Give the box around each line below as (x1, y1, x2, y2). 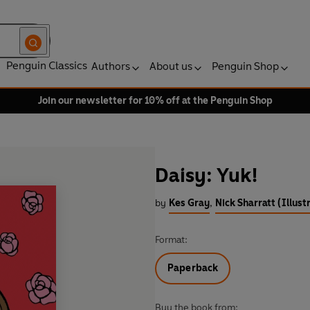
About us (149, 60, 192, 73)
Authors (91, 60, 130, 73)
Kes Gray (169, 197, 210, 210)
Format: (155, 234, 188, 246)
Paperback (167, 262, 219, 275)
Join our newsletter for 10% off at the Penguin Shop (37, 95, 273, 107)
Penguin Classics (6, 59, 87, 72)
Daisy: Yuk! (155, 163, 258, 188)
